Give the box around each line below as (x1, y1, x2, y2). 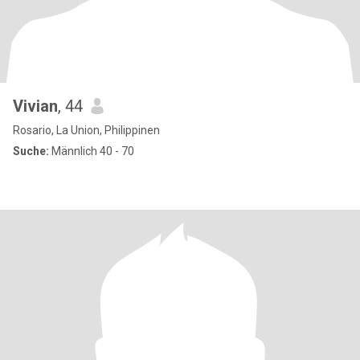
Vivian (13, 96, 58, 116)
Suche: (13, 145, 49, 157)
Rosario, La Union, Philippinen (13, 124, 160, 137)
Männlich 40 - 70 (49, 145, 134, 157)
